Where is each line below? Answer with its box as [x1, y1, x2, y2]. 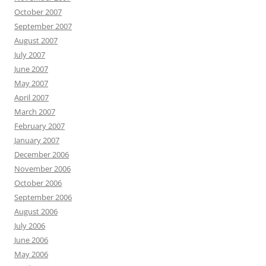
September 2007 [14, 21, 72, 31]
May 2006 [14, 249, 48, 259]
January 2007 [14, 135, 59, 145]
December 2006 [14, 149, 69, 160]
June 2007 [14, 64, 48, 74]
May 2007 [14, 78, 48, 88]
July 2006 [14, 220, 45, 231]
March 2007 [14, 106, 55, 117]
